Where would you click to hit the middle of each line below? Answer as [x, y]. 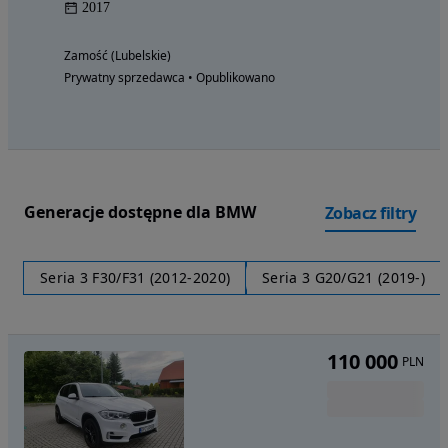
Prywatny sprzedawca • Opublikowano [169, 77]
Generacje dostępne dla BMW [140, 212]
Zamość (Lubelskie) [117, 55]
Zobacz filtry [370, 212]
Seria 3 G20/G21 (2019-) [343, 277]
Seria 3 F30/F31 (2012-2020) [135, 277]
